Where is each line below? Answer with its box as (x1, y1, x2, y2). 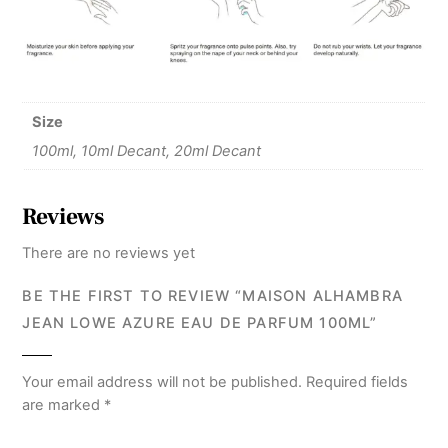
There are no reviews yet (22, 244, 196, 263)
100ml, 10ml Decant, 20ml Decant (31, 141, 261, 160)
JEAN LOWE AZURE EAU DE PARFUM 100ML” (22, 314, 378, 332)
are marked (22, 395, 105, 414)
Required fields (306, 372, 409, 391)
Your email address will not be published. (22, 372, 303, 391)
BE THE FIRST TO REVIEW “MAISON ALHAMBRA (22, 287, 403, 305)
